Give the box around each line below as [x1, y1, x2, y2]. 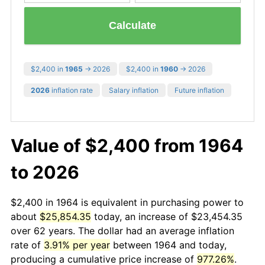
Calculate [109, 20, 156, 32]
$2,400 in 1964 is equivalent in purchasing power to [11, 196, 244, 208]
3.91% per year [44, 238, 110, 251]
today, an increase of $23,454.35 [91, 210, 243, 222]
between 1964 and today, [110, 238, 227, 251]
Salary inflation [109, 85, 159, 95]
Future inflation [174, 85, 224, 95]
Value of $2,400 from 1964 [11, 134, 243, 156]
